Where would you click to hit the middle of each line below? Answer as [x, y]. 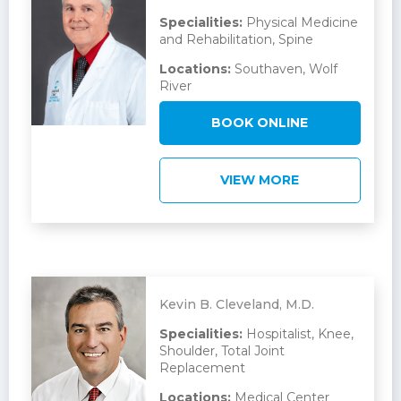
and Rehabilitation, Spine [236, 40]
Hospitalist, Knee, [298, 334]
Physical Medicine [300, 23]
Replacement [202, 368]
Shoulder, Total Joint [222, 351]
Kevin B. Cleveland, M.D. [236, 305]
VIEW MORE [260, 180]
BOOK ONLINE [260, 123]
